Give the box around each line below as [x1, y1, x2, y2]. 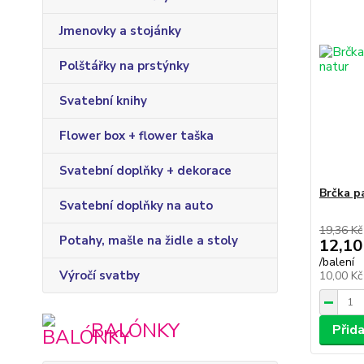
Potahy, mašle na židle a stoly [59, 232, 238, 249]
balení [322, 254, 354, 270]
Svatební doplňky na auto [59, 197, 213, 214]
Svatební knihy [59, 93, 147, 109]
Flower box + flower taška [59, 128, 214, 144]
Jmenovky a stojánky [59, 23, 181, 39]
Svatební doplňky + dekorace [59, 162, 232, 179]
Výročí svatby [59, 267, 140, 284]
